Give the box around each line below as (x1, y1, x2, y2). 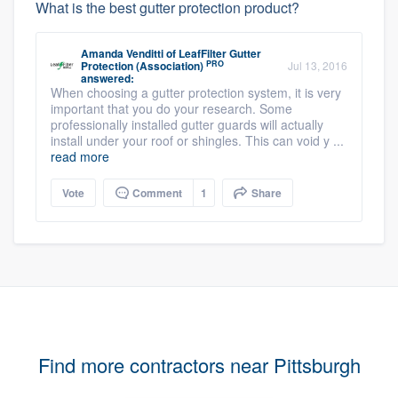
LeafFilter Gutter (179, 45, 261, 61)
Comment (130, 185, 182, 201)
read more (51, 147, 109, 165)
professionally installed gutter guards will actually (51, 115, 323, 133)
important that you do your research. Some (51, 99, 292, 117)
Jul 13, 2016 (288, 58, 347, 73)
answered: (81, 70, 134, 86)
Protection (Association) (81, 58, 203, 74)
